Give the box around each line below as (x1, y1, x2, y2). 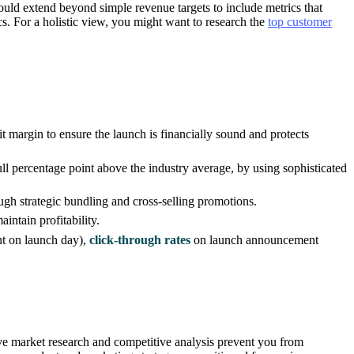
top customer (268, 14, 332, 28)
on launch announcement (190, 232, 319, 247)
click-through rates (89, 232, 191, 247)
